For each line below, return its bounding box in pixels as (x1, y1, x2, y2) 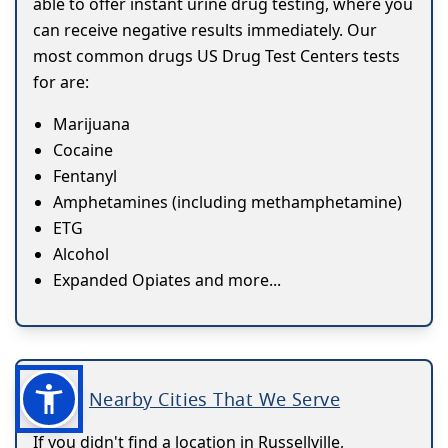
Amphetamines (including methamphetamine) (53, 191, 402, 214)
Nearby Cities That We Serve (89, 387, 341, 412)
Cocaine (53, 139, 113, 162)
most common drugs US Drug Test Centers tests (33, 45, 400, 68)
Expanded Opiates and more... (53, 269, 281, 292)
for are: (33, 71, 89, 94)
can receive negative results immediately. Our (33, 19, 377, 42)
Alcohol (53, 243, 109, 266)
